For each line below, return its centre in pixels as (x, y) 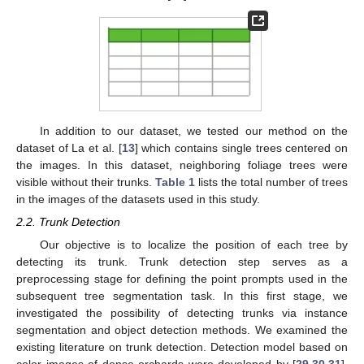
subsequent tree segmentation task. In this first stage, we (182, 296)
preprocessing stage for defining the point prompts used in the (182, 279)
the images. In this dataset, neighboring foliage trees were (182, 165)
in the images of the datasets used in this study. (138, 199)
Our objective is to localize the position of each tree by (193, 245)
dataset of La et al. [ (69, 147)
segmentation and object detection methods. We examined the (182, 330)
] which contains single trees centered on (241, 147)
